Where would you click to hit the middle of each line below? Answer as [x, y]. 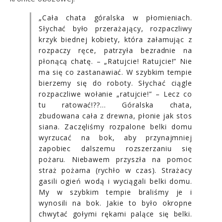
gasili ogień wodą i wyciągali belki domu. [115, 181]
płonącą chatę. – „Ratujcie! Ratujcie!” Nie [115, 61]
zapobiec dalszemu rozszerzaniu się [115, 148]
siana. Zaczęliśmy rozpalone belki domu [115, 126]
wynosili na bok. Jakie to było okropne [115, 203]
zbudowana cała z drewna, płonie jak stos [115, 115]
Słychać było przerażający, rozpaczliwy [115, 28]
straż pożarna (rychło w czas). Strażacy [115, 170]
